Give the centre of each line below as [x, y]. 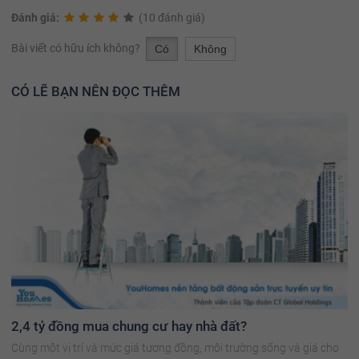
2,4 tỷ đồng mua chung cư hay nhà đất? [129, 327]
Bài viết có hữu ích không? [77, 48]
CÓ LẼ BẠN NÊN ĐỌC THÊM [96, 92]
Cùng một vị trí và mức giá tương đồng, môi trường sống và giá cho [175, 348]
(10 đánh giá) [171, 18]
